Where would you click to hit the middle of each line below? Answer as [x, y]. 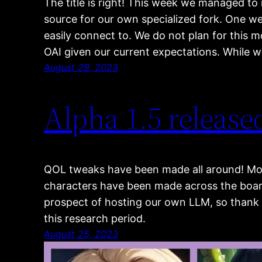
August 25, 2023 [81, 234]
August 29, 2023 [81, 67]
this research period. [95, 219]
